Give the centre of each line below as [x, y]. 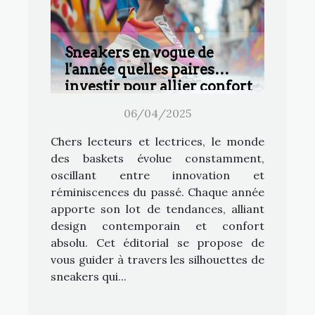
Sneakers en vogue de [139, 53]
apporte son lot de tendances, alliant [157, 209]
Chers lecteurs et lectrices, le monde [157, 142]
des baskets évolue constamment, [157, 159]
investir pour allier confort [159, 87]
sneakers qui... [89, 277]
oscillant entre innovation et [157, 175]
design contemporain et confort [157, 226]
